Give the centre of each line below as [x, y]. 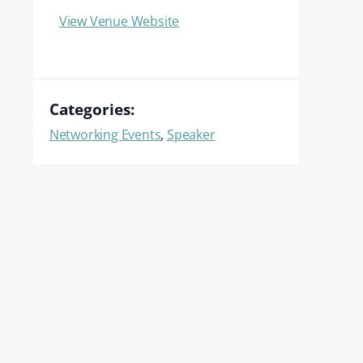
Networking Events [105, 135]
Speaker [191, 135]
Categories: [92, 109]
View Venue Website [119, 21]
